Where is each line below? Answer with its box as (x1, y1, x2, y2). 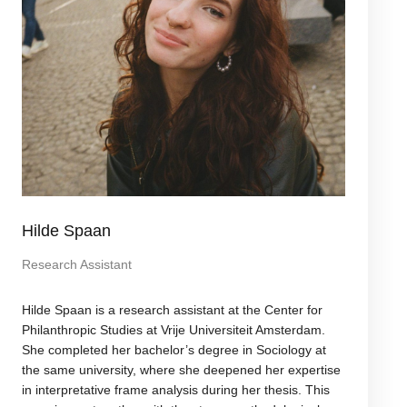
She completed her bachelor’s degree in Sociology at (21, 342, 326, 357)
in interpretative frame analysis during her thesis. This (21, 382, 330, 397)
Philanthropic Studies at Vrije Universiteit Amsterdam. (21, 322, 325, 337)
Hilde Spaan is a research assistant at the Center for (21, 302, 323, 317)
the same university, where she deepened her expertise (21, 362, 341, 377)
